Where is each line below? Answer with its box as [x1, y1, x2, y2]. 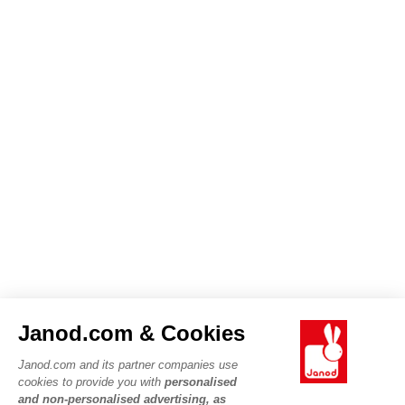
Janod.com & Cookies [18, 320, 245, 345]
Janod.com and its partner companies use [18, 357, 238, 372]
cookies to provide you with [18, 374, 165, 389]
